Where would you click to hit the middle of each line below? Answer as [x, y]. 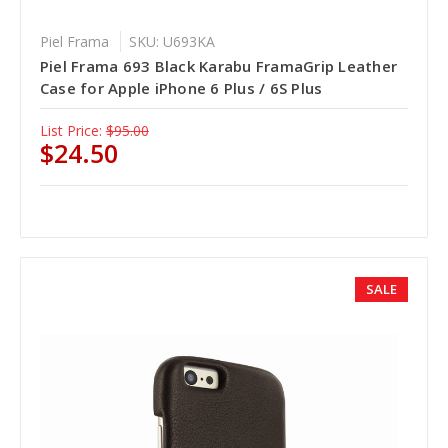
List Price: [70, 131]
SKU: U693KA [171, 42]
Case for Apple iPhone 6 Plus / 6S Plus [181, 88]
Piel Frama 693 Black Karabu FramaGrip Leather [218, 66]
